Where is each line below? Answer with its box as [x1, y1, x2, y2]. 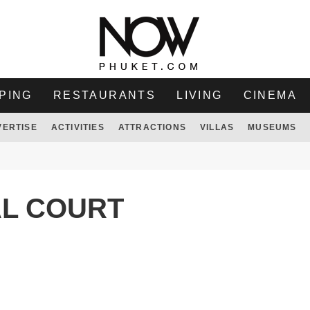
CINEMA [243, 89, 298, 101]
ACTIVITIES [51, 122, 104, 132]
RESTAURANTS [53, 89, 156, 101]
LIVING [176, 89, 223, 101]
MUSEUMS [248, 122, 297, 132]
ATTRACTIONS [118, 122, 186, 132]
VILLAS [199, 122, 235, 132]
